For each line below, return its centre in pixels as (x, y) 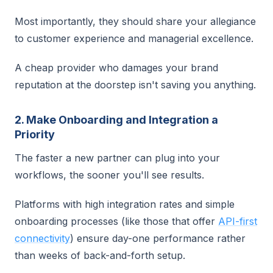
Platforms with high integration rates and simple (125, 204)
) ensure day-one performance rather (158, 238)
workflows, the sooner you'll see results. (109, 175)
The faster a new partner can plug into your (117, 158)
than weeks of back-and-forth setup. (100, 255)
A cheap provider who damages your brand (116, 68)
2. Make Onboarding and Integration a (116, 120)
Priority (35, 134)
